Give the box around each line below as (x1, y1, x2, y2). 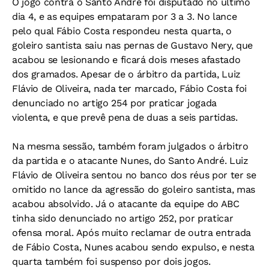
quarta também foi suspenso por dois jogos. (12, 256, 211, 267)
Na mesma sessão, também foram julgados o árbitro (12, 141, 249, 152)
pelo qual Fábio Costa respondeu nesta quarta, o (12, 25, 232, 37)
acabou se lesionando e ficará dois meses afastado (12, 54, 241, 65)
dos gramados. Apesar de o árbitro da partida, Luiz (12, 68, 241, 80)
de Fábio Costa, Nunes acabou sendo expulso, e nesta (12, 241, 255, 253)
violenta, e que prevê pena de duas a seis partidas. (12, 112, 238, 123)
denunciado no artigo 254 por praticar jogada (12, 97, 217, 109)
